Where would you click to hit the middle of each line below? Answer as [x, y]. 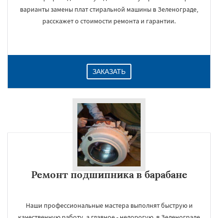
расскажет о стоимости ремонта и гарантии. [109, 21]
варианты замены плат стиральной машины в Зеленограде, [109, 9]
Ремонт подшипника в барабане [109, 174]
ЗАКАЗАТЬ [109, 72]
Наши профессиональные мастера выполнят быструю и [109, 205]
